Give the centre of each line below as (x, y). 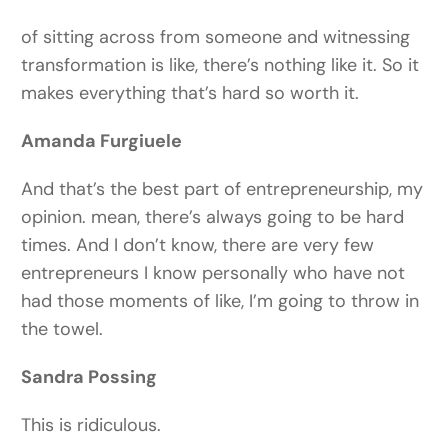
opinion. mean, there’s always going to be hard (213, 217)
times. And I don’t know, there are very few (198, 245)
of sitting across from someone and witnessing (216, 37)
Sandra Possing (89, 377)
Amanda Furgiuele (106, 141)
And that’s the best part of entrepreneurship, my (222, 189)
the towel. (62, 329)
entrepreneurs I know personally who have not (213, 273)
